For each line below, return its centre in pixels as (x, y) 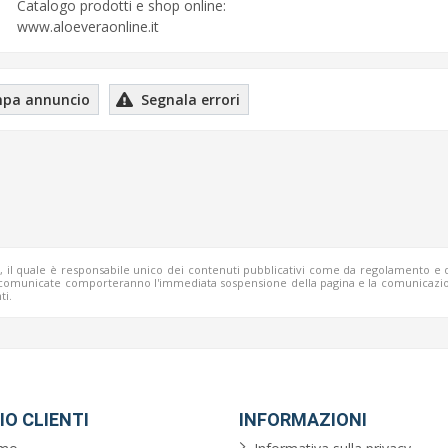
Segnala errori (188, 99)
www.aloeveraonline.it (87, 26)
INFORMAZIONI (303, 420)
